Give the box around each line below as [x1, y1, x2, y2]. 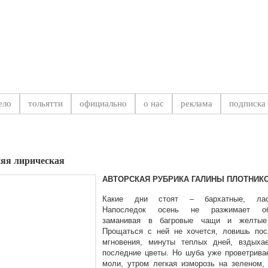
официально [80, 99, 127, 108]
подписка [229, 99, 266, 108]
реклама [181, 99, 212, 108]
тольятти [28, 99, 63, 108]
